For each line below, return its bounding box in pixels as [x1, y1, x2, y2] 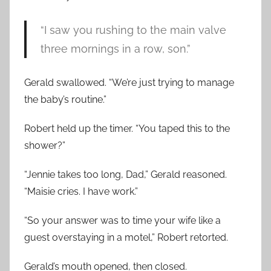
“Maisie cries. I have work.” [24, 186, 138, 198]
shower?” [24, 140, 65, 152]
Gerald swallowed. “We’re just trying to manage [24, 77, 234, 89]
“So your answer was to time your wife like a [24, 215, 221, 227]
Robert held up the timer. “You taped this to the [24, 123, 230, 135]
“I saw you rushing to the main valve [40, 24, 226, 37]
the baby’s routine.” [24, 94, 106, 106]
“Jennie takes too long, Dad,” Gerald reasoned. [24, 169, 227, 181]
